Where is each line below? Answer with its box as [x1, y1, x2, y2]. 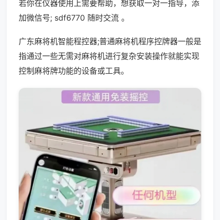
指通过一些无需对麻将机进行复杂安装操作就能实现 [19, 51, 199, 61]
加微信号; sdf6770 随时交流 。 [19, 13, 129, 23]
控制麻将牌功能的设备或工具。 [19, 66, 129, 76]
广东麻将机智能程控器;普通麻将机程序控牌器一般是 [19, 36, 201, 46]
